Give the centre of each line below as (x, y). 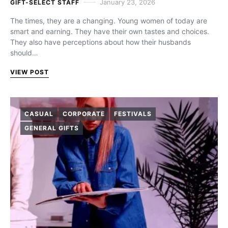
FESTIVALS (133, 114)
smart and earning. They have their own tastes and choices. (110, 31)
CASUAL (39, 114)
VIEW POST (30, 72)
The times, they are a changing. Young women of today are (109, 21)
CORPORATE (83, 114)
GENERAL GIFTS (52, 128)
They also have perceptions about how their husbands (101, 42)
